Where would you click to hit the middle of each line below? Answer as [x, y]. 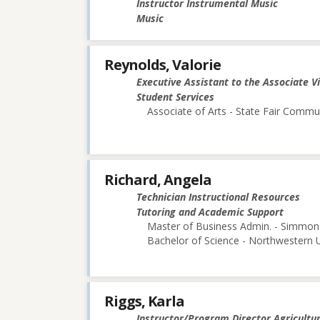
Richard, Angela [158, 179]
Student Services [175, 97]
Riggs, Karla [144, 301]
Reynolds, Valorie [162, 65]
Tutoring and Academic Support [210, 211]
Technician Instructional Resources [218, 196]
